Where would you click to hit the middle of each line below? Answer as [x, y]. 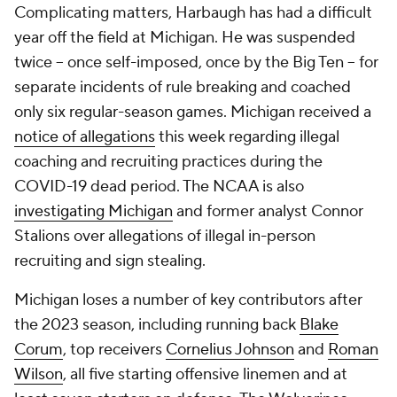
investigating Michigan [93, 211]
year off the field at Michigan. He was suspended [185, 38]
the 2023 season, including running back [157, 325]
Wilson [39, 374]
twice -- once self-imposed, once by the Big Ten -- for [196, 62]
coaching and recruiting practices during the [168, 162]
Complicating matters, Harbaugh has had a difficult [193, 13]
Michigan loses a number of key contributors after [188, 300]
